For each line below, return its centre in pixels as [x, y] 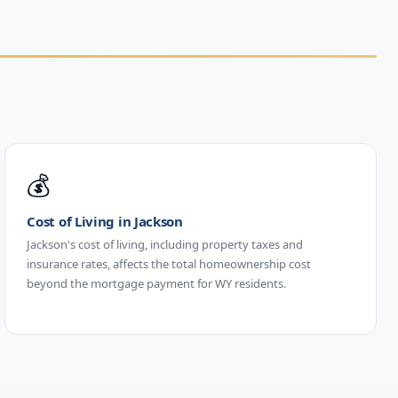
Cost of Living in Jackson [105, 221]
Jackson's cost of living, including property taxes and [165, 244]
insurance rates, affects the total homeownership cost [169, 263]
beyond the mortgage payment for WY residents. [157, 283]
